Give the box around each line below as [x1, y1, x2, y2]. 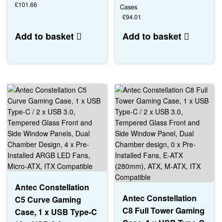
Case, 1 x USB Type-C [15, 206, 97, 218]
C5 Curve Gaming [15, 193, 81, 205]
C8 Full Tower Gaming [122, 204, 205, 216]
